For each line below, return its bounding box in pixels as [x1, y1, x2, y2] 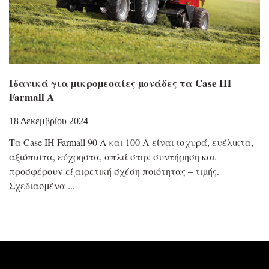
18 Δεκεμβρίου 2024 [9, 116, 88, 127]
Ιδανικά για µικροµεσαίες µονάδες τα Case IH [9, 76, 231, 91]
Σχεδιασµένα [9, 179, 65, 192]
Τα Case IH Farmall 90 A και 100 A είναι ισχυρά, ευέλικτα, [9, 136, 253, 149]
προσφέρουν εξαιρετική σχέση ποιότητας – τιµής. [9, 165, 219, 178]
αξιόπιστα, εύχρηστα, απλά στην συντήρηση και [9, 150, 216, 163]
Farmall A [9, 89, 54, 105]
